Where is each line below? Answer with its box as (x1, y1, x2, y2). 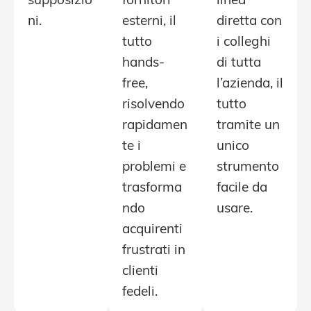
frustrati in (122, 244, 185, 258)
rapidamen (122, 119, 187, 133)
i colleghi (217, 36, 271, 50)
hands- (122, 57, 165, 71)
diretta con (217, 15, 282, 29)
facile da (217, 182, 267, 196)
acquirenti (122, 224, 183, 237)
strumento (217, 161, 279, 175)
